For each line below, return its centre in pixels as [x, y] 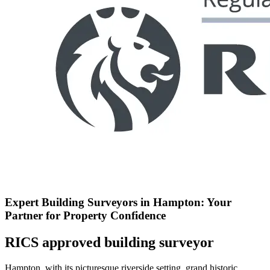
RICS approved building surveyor [109, 242]
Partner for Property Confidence [85, 215]
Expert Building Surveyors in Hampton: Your [118, 202]
